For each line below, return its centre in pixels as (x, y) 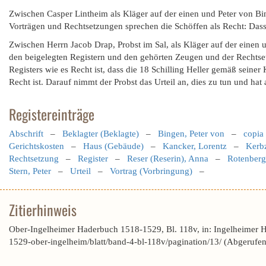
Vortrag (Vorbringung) (151, 171)
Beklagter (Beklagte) (101, 134)
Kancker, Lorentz (195, 146)
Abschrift (26, 134)
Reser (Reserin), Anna (168, 159)
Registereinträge (52, 114)
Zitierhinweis (43, 210)
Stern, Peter (30, 171)
